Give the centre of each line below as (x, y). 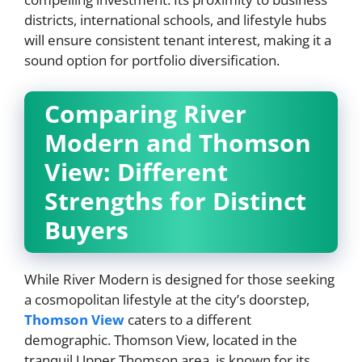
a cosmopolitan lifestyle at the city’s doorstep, (167, 299)
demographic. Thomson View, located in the (161, 339)
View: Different (136, 171)
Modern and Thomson (178, 142)
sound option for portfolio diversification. (152, 61)
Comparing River (145, 113)
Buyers (86, 229)
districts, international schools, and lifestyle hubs (175, 20)
